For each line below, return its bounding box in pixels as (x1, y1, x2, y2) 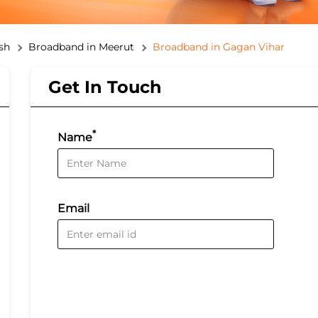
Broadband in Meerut (28, 40, 134, 54)
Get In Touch (48, 77, 163, 98)
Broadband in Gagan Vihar (152, 40, 285, 54)
